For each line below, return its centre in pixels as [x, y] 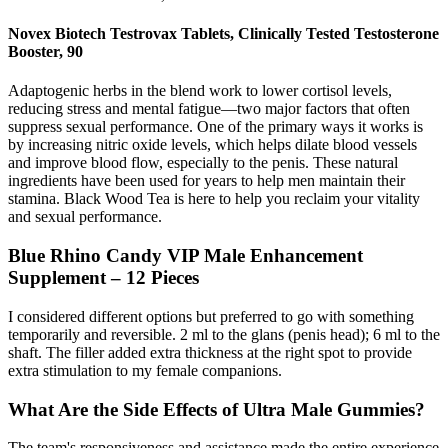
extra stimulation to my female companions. [145, 370]
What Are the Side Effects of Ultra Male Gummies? [216, 409]
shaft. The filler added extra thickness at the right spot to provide [210, 352]
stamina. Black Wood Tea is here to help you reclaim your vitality [214, 199]
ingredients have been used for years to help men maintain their [206, 181]
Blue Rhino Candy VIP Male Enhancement [185, 256]
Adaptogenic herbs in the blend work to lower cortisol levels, [200, 91]
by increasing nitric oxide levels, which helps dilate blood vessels [212, 145]
